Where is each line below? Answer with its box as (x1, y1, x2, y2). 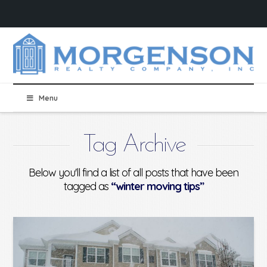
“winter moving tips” (110, 179, 204, 194)
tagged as (63, 179, 111, 194)
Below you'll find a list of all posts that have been (29, 166, 238, 180)
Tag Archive (82, 132, 185, 159)
